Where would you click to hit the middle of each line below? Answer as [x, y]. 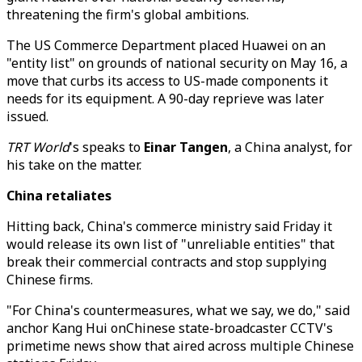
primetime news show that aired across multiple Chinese [180, 346]
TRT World [38, 147]
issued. [27, 116]
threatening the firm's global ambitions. [128, 15]
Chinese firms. [50, 280]
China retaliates [59, 196]
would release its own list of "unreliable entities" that [170, 244]
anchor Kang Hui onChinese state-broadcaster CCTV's [170, 328]
